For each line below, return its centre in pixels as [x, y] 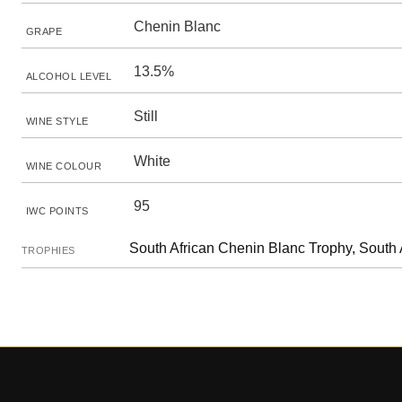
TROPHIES [48, 250]
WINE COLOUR [64, 166]
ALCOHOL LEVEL [69, 76]
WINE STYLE [57, 121]
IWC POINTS [57, 211]
